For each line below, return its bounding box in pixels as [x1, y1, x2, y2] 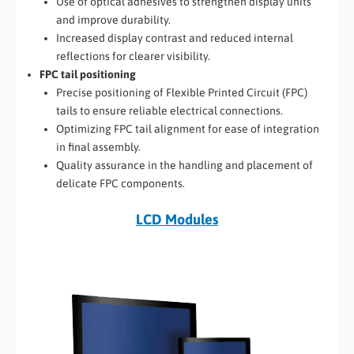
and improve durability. [56, 13, 171, 26]
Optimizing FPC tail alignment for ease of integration [56, 122, 319, 135]
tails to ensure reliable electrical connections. [56, 104, 283, 117]
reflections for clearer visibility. [56, 49, 210, 62]
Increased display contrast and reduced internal [56, 31, 293, 44]
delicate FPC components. [56, 176, 185, 190]
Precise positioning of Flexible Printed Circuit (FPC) [56, 85, 307, 99]
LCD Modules [136, 210, 218, 228]
